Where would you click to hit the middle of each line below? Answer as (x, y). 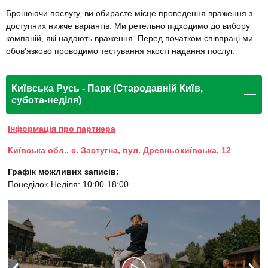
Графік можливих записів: (63, 172)
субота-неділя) (46, 100)
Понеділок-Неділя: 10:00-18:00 (68, 185)
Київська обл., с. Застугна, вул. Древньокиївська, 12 (119, 150)
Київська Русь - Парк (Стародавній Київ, (107, 89)
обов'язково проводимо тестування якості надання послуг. (120, 51)
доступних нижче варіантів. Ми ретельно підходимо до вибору (128, 26)
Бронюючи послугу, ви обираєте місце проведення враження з (129, 13)
